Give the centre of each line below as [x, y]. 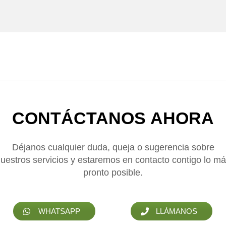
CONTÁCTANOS [81, 118]
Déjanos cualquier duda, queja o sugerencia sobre [113, 147]
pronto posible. [113, 173]
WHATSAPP [60, 211]
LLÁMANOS [177, 211]
